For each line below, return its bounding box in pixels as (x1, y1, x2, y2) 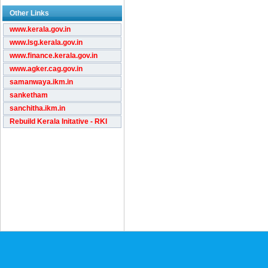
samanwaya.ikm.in (10, 78, 73, 86)
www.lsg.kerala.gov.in (10, 38, 83, 47)
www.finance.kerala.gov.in (10, 51, 98, 60)
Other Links (10, 9, 49, 17)
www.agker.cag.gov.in (10, 65, 83, 73)
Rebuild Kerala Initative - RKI (10, 117, 107, 126)
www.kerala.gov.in (10, 25, 71, 33)
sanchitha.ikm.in (10, 104, 65, 112)
